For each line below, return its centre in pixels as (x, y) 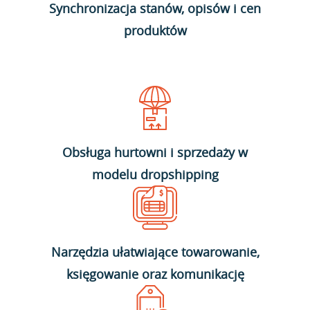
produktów (155, 30)
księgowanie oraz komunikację (155, 274)
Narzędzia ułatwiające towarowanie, (155, 252)
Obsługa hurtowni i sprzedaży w (155, 152)
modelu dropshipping (155, 174)
